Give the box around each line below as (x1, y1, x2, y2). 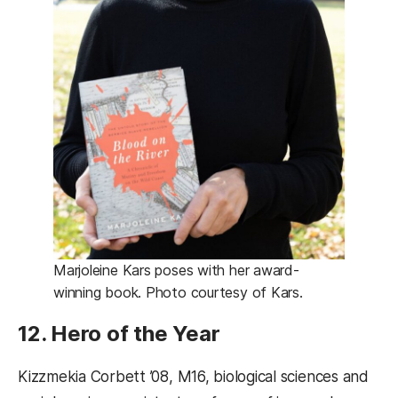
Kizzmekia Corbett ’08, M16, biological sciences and (18, 367, 369, 386)
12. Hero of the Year (18, 320, 220, 346)
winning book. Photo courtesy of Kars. (53, 283, 303, 301)
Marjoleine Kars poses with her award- (53, 260, 299, 279)
